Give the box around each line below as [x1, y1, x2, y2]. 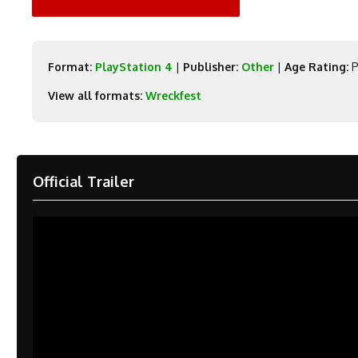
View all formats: [48, 89, 143, 102]
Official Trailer [33, 173, 135, 190]
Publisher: [183, 60, 239, 74]
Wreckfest [145, 89, 202, 102]
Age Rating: [284, 60, 349, 74]
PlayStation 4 [95, 60, 173, 74]
